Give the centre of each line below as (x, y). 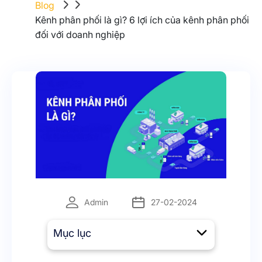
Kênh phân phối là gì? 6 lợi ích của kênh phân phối (142, 20)
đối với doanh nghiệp (80, 34)
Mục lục (73, 233)
